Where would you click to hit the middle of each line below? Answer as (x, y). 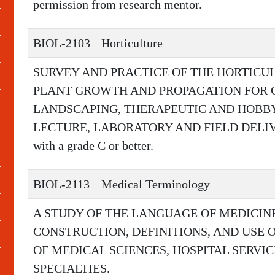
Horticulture (132, 43)
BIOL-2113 (61, 184)
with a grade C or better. (93, 145)
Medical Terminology (156, 184)
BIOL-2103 (62, 43)
